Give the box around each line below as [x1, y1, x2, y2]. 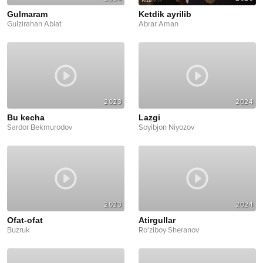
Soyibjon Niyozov [139, 122, 194, 132]
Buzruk [7, 225, 30, 235]
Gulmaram [7, 9, 48, 19]
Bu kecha [7, 112, 45, 122]
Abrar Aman [139, 19, 178, 29]
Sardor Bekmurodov [7, 122, 72, 132]
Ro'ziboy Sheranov [139, 225, 199, 235]
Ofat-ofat [7, 215, 43, 225]
